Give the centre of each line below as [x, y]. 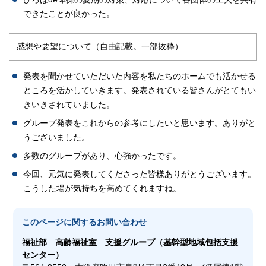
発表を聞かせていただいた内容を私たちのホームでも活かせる [140, 76]
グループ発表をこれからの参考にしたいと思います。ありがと [140, 123]
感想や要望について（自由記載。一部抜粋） [100, 46]
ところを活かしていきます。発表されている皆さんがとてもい [140, 90]
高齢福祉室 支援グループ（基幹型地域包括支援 [147, 242]
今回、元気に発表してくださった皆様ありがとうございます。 [140, 174]
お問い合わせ [122, 222]
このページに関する [60, 222]
